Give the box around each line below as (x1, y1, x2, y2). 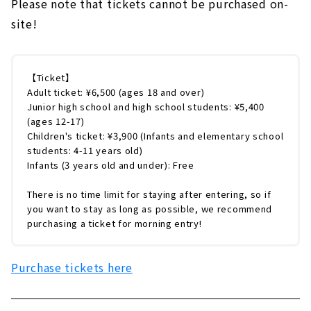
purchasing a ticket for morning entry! (27, 217, 202, 230)
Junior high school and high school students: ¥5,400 (27, 100, 264, 114)
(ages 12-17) (27, 115, 85, 128)
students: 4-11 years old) (27, 144, 143, 158)
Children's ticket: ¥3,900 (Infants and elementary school (27, 129, 284, 143)
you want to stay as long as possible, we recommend (27, 202, 273, 216)
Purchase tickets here (11, 259, 133, 276)
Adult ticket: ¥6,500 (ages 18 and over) (27, 85, 205, 99)
